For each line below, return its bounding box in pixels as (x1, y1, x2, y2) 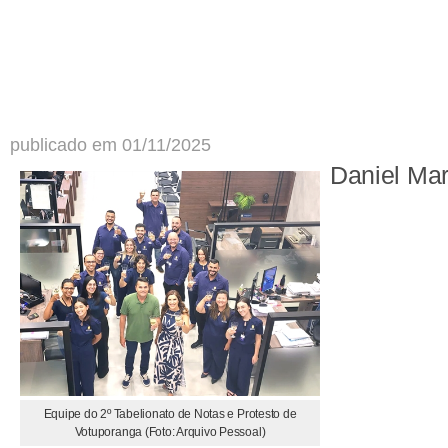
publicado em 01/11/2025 (10, 134, 211, 155)
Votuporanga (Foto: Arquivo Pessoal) (74, 425, 266, 440)
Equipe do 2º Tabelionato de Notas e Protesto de (43, 407, 297, 422)
